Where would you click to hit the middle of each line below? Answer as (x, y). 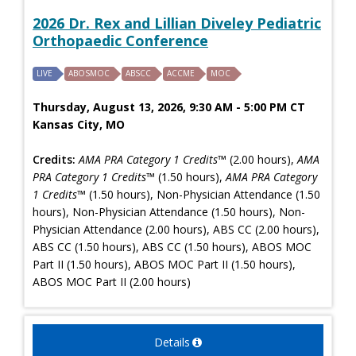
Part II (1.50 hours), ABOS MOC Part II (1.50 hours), (164, 264)
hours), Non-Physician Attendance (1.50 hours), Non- (169, 211)
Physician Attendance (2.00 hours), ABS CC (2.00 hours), (176, 229)
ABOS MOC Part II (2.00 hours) (112, 281)
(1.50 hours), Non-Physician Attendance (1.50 (203, 194)
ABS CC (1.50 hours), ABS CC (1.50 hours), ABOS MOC (172, 246)
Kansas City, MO (79, 124)
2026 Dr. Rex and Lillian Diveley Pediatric (177, 23)
